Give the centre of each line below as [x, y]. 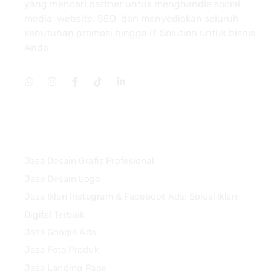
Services [135, 132]
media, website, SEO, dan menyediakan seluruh [132, 18]
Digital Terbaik [54, 214]
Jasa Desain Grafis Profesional [89, 161]
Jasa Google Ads [60, 232]
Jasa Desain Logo [62, 179]
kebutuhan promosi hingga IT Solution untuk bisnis [140, 33]
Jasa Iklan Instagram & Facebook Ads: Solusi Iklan [131, 196]
